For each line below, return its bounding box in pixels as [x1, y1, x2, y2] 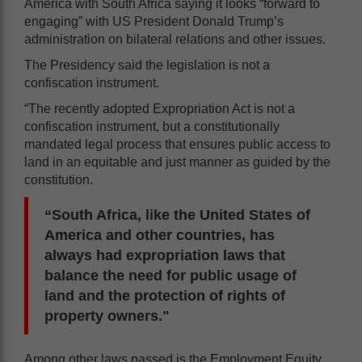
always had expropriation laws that [44, 246, 285, 263]
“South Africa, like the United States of [44, 206, 310, 223]
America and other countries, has [44, 226, 275, 243]
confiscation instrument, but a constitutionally [24, 119, 280, 133]
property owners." [44, 307, 170, 324]
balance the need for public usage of [44, 267, 297, 284]
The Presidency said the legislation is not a [24, 57, 270, 72]
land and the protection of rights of [44, 287, 285, 304]
